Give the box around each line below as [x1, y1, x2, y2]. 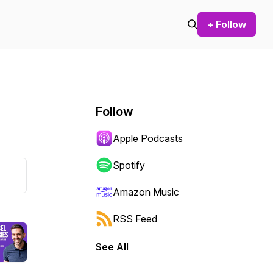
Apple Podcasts [113, 132, 183, 144]
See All [96, 241, 129, 253]
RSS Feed [113, 213, 157, 225]
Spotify [113, 159, 145, 171]
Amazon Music [113, 186, 179, 198]
